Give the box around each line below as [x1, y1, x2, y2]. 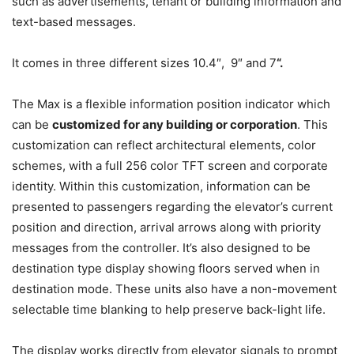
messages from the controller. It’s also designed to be [12, 240, 311, 256]
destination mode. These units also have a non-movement [12, 281, 337, 297]
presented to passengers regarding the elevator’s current [12, 199, 333, 215]
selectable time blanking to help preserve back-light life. [12, 302, 326, 318]
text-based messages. [12, 14, 136, 30]
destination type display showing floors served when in [12, 261, 320, 277]
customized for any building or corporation [52, 117, 297, 133]
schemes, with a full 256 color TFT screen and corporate [12, 158, 328, 174]
